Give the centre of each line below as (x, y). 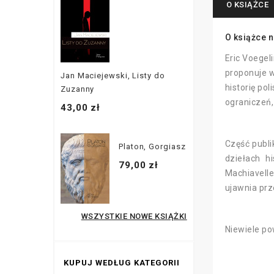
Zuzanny (78, 89)
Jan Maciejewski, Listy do (113, 75)
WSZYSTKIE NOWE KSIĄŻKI (134, 216)
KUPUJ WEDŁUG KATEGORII (122, 262)
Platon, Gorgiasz (152, 146)
